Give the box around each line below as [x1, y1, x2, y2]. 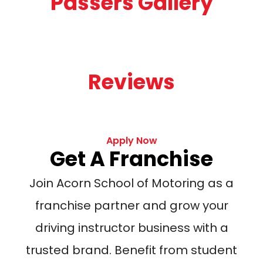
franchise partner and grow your [35, 197, 228, 214]
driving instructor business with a [35, 219, 228, 236]
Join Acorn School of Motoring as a [29, 174, 234, 191]
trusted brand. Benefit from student [26, 241, 237, 258]
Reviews [88, 67, 175, 96]
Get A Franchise [50, 144, 213, 173]
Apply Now [106, 133, 157, 147]
